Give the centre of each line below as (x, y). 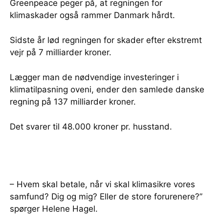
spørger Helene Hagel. (54, 208)
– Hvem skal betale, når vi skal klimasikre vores (102, 184)
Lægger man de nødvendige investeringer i (94, 77)
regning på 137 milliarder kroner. (73, 101)
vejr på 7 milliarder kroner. (61, 52)
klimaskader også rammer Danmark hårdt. (92, 15)
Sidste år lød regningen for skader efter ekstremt (106, 40)
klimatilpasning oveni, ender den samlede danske (107, 89)
